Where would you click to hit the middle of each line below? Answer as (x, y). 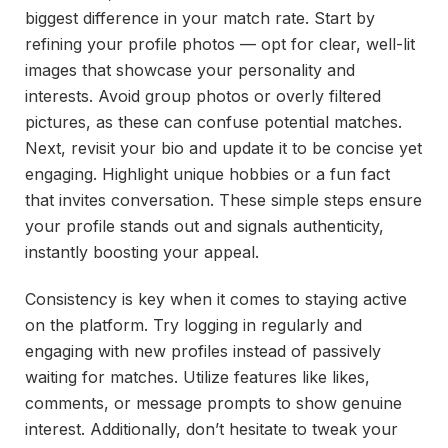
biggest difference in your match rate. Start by (200, 18)
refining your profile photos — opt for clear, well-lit (220, 44)
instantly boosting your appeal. (142, 252)
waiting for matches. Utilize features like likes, (197, 377)
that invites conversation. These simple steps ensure (223, 200)
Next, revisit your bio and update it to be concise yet (223, 148)
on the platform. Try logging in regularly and (193, 325)
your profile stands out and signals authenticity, (204, 226)
